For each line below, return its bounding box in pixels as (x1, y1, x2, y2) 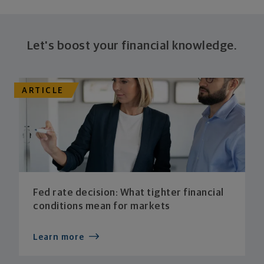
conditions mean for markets (33, 202, 170, 212)
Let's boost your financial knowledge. (27, 39, 237, 52)
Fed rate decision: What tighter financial (33, 188, 224, 199)
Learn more (33, 233, 84, 242)
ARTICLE (22, 86, 64, 95)
